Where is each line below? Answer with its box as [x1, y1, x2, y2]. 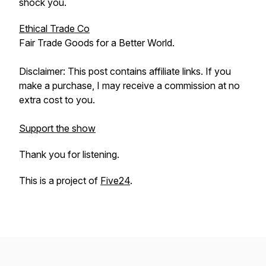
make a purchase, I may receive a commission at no [19, 80, 240, 91]
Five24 [100, 175, 130, 186]
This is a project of [19, 175, 100, 186]
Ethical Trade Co [19, 23, 90, 34]
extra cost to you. [19, 94, 95, 106]
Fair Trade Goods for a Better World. [19, 37, 175, 49]
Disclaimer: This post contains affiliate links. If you [19, 65, 231, 77]
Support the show [19, 122, 96, 134]
